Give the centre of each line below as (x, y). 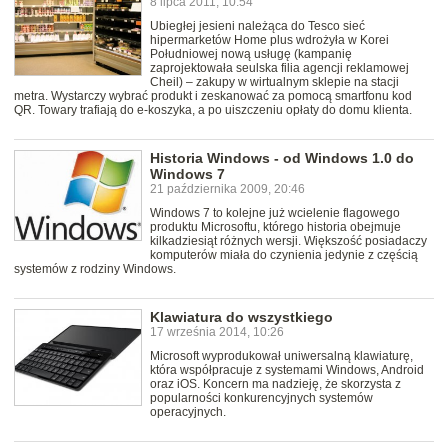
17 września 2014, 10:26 (217, 332)
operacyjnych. (188, 412)
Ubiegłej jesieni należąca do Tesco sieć (257, 26)
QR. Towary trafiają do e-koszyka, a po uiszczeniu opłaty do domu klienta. (213, 110)
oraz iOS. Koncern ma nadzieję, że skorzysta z (275, 384)
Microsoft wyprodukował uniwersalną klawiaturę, (281, 356)
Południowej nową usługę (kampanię (251, 54)
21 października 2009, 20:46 (227, 189)
